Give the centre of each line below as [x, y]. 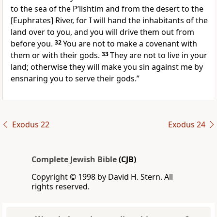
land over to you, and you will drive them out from [102, 32]
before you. [33, 44]
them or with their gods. [56, 55]
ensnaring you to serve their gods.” [75, 79]
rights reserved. [61, 187]
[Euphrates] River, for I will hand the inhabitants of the [109, 21]
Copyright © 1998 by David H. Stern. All [102, 177]
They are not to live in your [159, 55]
